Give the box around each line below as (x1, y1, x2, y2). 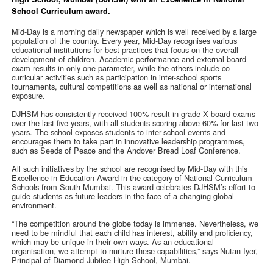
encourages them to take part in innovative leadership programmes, (12, 135, 246, 147)
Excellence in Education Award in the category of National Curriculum (12, 172, 253, 184)
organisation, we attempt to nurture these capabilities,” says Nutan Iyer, (12, 245, 258, 257)
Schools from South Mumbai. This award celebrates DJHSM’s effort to (12, 181, 256, 193)
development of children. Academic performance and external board (12, 53, 247, 65)
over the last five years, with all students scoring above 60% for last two (12, 117, 259, 129)
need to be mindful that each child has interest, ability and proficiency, (12, 227, 253, 239)
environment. (12, 199, 60, 211)
